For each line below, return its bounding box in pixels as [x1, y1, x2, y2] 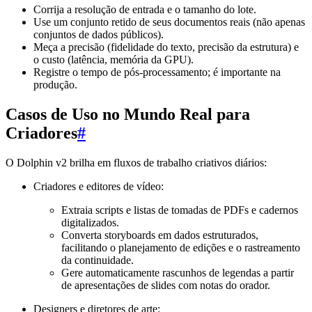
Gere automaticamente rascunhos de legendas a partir [61, 267, 294, 279]
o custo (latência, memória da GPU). [33, 54, 194, 66]
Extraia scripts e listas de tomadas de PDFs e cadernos [61, 204, 298, 217]
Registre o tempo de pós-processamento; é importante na [33, 66, 281, 79]
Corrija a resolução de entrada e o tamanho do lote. [33, 3, 256, 16]
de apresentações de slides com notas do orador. [61, 279, 270, 292]
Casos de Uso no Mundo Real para [6, 105, 250, 124]
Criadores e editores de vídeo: [33, 180, 164, 193]
